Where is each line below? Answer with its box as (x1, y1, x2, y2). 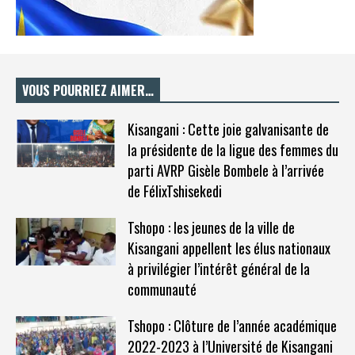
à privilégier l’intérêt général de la (127, 258, 310, 279)
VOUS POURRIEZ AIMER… (22, 80, 154, 100)
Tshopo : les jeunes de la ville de (127, 216, 295, 238)
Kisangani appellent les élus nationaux (127, 237, 330, 258)
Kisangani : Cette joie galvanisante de (127, 118, 329, 139)
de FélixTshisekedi (127, 180, 222, 201)
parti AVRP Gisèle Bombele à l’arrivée (127, 159, 324, 181)
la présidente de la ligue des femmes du (127, 139, 338, 160)
